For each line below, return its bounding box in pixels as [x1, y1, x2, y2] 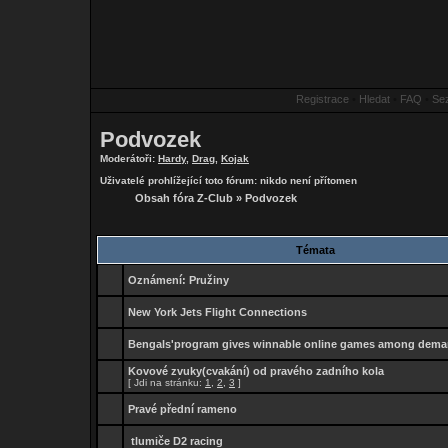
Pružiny [189, 274, 229, 286]
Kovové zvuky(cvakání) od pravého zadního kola [128, 365, 384, 377]
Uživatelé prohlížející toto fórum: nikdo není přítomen [100, 175, 357, 186]
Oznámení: [128, 274, 186, 286]
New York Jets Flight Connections [128, 306, 307, 318]
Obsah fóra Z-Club [135, 192, 233, 204]
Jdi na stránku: [134, 377, 205, 388]
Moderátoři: [100, 153, 158, 164]
